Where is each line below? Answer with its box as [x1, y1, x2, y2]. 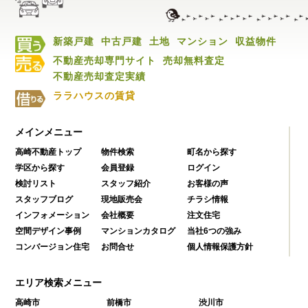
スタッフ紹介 [101, 179, 151, 189]
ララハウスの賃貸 [53, 90, 136, 102]
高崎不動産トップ [15, 147, 82, 157]
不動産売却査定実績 [53, 71, 146, 82]
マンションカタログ [101, 226, 176, 236]
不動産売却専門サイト [53, 55, 157, 67]
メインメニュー [15, 126, 83, 138]
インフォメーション [15, 210, 90, 221]
